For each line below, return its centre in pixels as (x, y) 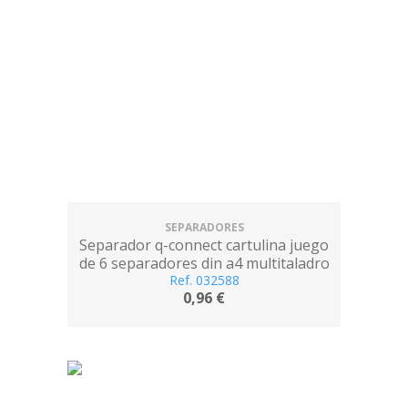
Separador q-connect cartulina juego (204, 245)
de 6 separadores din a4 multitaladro (204, 263)
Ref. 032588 (204, 280)
